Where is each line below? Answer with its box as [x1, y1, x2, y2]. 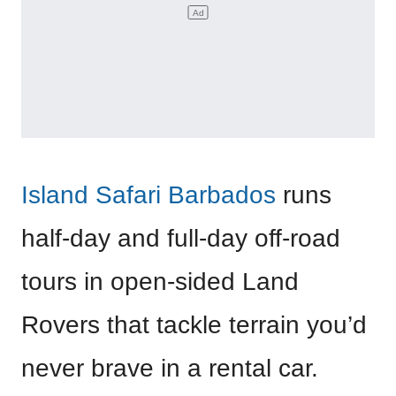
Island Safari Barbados [21, 181, 276, 209]
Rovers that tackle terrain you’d [21, 311, 367, 339]
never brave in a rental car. [21, 354, 318, 382]
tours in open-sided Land [21, 268, 299, 295]
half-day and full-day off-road [21, 225, 340, 252]
